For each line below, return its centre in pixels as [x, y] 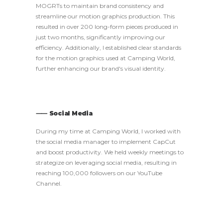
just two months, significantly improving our [101, 37]
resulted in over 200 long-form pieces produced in [107, 27]
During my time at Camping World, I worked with [108, 131]
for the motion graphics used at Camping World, [106, 58]
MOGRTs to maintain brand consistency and [100, 6]
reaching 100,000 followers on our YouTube [99, 173]
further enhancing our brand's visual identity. [101, 68]
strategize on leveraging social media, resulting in [106, 163]
